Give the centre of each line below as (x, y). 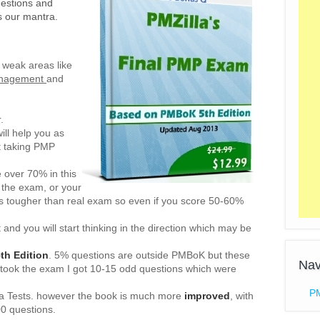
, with (242, 296)
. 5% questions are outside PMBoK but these (149, 255)
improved (207, 296)
